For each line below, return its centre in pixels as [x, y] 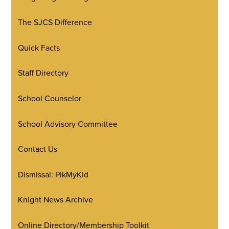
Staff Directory [43, 73]
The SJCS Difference [55, 22]
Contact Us [38, 149]
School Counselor [50, 98]
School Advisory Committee [68, 123]
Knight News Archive [56, 200]
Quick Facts [39, 47]
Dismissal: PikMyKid [53, 174]
